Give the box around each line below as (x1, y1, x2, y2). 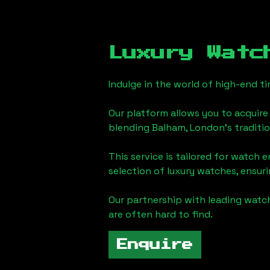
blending (108, 121, 149, 134)
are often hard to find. (108, 208, 213, 221)
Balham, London (152, 121, 225, 134)
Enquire (117, 239, 193, 250)
